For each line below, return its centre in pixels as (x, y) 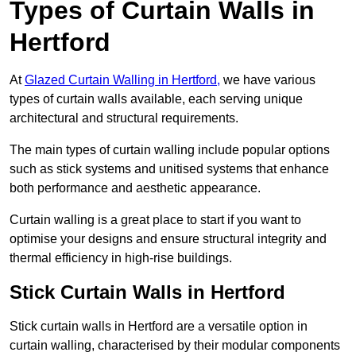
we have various (268, 80)
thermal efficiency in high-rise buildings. (121, 258)
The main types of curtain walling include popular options (170, 150)
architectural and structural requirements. (124, 118)
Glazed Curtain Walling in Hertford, (122, 80)
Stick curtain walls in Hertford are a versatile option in (159, 327)
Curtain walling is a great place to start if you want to (155, 220)
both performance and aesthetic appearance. (135, 188)
